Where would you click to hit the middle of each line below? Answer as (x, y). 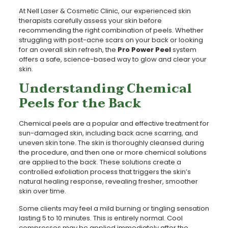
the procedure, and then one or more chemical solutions (112, 152)
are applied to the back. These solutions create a (100, 162)
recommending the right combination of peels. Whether (111, 30)
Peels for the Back (80, 103)
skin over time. (42, 191)
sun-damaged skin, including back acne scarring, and (108, 133)
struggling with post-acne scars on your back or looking (111, 40)
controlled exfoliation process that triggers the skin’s (105, 172)
